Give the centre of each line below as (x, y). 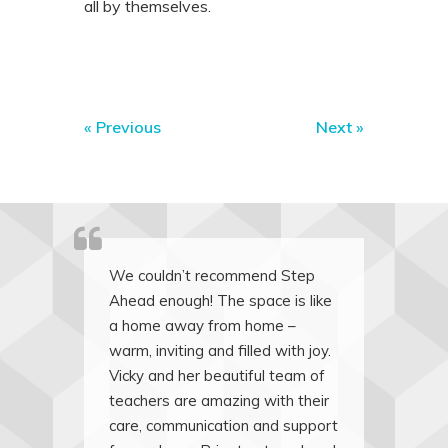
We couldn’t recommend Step (212, 276)
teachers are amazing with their (219, 401)
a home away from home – (202, 326)
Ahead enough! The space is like (220, 301)
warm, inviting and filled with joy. (220, 351)
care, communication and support (223, 426)
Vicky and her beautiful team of (217, 376)
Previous (128, 127)
